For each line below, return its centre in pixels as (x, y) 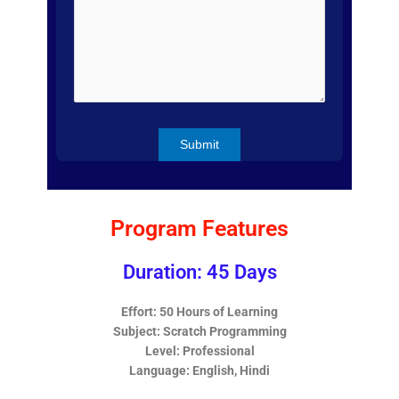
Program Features (199, 229)
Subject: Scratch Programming (199, 332)
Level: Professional (199, 351)
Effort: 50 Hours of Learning (199, 312)
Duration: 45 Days (199, 273)
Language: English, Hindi (199, 371)
